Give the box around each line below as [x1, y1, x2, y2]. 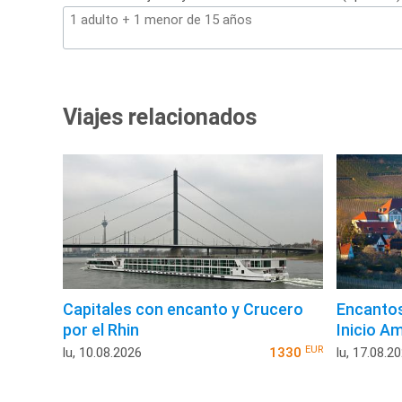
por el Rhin [63, 320, 139, 340]
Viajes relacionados [63, 104, 257, 131]
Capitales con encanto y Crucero [63, 300, 303, 319]
